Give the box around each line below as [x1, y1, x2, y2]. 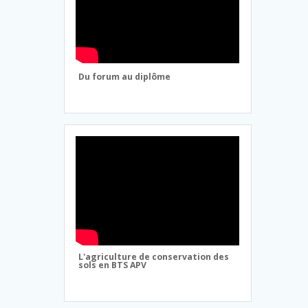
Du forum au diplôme [78, 71, 171, 82]
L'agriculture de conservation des [78, 251, 230, 263]
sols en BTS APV [78, 259, 147, 272]
